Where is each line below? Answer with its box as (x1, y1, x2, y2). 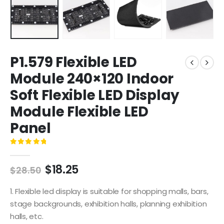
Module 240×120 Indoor (10, 68, 174, 88)
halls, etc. (10, 210, 43, 221)
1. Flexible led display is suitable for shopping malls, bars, (10, 185, 208, 196)
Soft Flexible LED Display (10, 85, 180, 105)
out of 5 (15, 147, 54, 154)
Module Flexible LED (10, 101, 148, 121)
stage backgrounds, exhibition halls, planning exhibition (10, 198, 207, 209)
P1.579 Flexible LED (10, 52, 137, 72)
